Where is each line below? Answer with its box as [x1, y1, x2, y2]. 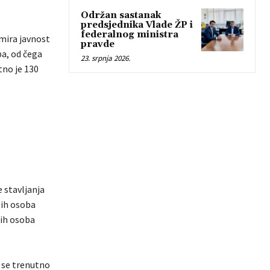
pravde [81, 39, 115, 51]
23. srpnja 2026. [81, 53, 130, 64]
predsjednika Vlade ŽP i [81, 19, 193, 31]
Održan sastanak [81, 10, 161, 22]
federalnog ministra [81, 29, 178, 41]
